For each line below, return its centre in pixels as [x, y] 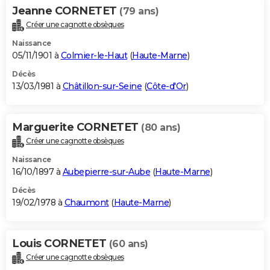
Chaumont [86, 203]
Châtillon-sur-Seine [102, 86]
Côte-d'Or [166, 86]
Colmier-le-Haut [94, 56]
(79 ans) [139, 11]
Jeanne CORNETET [66, 11]
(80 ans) [161, 128]
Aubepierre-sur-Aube [106, 172]
